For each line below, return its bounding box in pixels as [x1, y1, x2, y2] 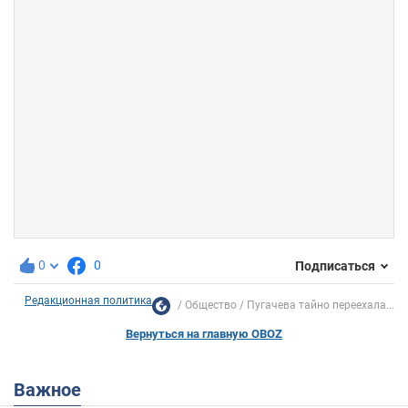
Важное [25, 379, 81, 402]
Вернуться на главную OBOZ [126, 327, 282, 342]
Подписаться [295, 258, 375, 273]
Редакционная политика [25, 294, 152, 308]
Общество [185, 299, 237, 312]
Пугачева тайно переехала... [247, 299, 394, 312]
